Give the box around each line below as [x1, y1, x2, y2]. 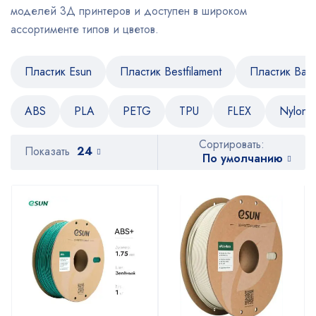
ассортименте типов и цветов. [11, 21, 159, 37]
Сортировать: [199, 136, 265, 153]
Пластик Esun [25, 63, 92, 80]
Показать [25, 143, 70, 159]
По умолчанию [202, 150, 283, 166]
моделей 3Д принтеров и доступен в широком [11, 3, 247, 19]
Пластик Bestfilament [120, 63, 221, 80]
